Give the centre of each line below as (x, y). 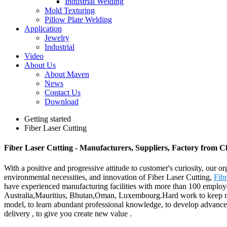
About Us (40, 65)
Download (62, 102)
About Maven (67, 74)
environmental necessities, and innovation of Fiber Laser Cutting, (109, 177)
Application (43, 29)
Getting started (48, 119)
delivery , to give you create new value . (68, 213)
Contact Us (63, 92)
